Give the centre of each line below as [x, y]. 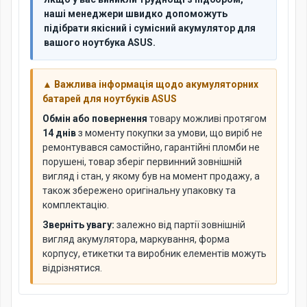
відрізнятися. [72, 268]
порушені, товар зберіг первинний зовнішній [142, 162]
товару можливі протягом [207, 119]
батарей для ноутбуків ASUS [110, 99]
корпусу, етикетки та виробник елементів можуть [155, 254]
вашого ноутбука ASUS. [100, 42]
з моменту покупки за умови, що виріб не [169, 133]
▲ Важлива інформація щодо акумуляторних [150, 84]
